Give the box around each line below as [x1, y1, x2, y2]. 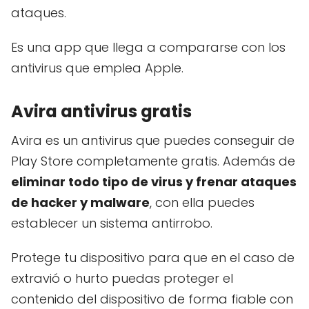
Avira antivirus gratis [11, 100, 192, 123]
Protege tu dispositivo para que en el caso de [11, 249, 295, 267]
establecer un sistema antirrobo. [11, 215, 212, 232]
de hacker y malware [11, 194, 150, 212]
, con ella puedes [150, 194, 255, 212]
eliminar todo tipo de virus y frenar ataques [11, 173, 297, 191]
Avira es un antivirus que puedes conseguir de [11, 132, 295, 150]
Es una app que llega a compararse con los [11, 39, 286, 57]
